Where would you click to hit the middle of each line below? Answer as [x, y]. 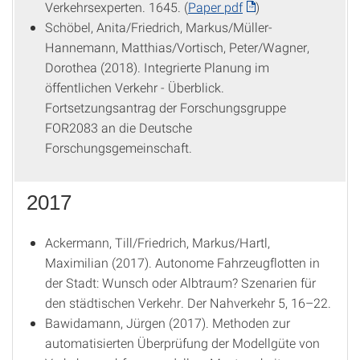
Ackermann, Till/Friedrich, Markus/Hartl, [157, 242]
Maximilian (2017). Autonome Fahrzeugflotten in [182, 262]
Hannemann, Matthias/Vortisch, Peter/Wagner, [177, 47]
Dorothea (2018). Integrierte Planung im [157, 67]
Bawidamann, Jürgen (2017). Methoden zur [168, 323]
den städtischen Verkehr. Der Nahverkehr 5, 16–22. [188, 303]
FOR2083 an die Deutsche [119, 127]
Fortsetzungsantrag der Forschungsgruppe [166, 107]
